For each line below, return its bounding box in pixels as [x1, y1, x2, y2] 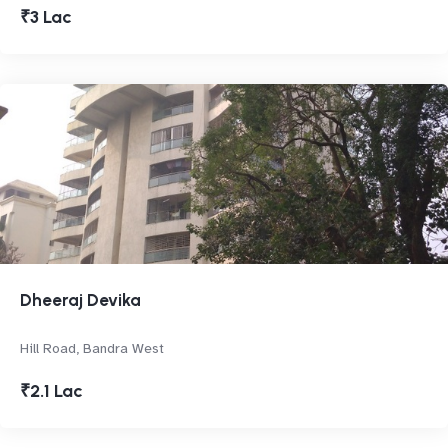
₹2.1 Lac [20, 380, 83, 402]
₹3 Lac [20, 6, 72, 28]
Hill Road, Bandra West [20, 340, 164, 357]
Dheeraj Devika [20, 290, 141, 310]
